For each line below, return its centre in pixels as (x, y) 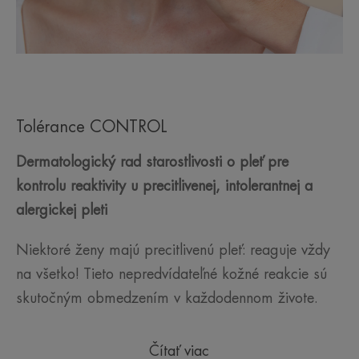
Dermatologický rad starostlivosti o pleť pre (152, 161)
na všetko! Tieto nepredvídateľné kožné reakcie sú (171, 274)
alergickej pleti (62, 210)
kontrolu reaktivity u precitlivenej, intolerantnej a (164, 186)
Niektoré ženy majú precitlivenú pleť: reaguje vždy (173, 250)
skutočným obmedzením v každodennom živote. (167, 298)
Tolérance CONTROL (92, 127)
